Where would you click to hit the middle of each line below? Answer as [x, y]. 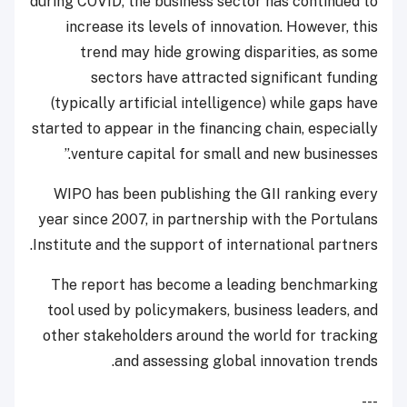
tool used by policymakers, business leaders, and [213, 310]
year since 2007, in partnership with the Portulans [208, 219]
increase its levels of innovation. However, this [222, 26]
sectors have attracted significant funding [234, 77]
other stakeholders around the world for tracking [210, 335]
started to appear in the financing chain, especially [205, 128]
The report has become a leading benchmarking [214, 284]
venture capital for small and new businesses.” [224, 154]
